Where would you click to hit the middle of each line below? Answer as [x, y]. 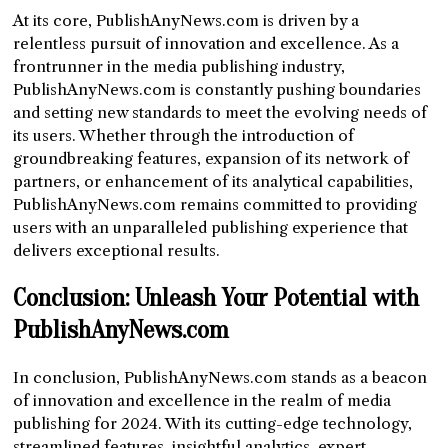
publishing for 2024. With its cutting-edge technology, [213, 423]
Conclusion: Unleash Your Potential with [216, 297]
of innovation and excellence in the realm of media [202, 400]
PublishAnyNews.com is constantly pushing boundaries [217, 89]
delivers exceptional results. [117, 250]
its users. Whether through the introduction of [184, 135]
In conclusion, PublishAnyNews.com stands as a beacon [220, 377]
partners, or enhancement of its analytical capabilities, [213, 181]
